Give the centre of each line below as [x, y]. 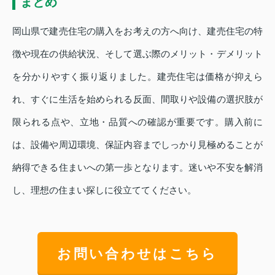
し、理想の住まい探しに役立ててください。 [104, 190]
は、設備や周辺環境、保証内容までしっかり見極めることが [137, 144]
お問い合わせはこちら [137, 254]
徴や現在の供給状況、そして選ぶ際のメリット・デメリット [137, 53]
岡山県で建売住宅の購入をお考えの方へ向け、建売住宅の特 [137, 31]
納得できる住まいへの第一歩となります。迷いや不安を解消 [137, 167]
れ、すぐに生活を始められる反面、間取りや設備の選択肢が [137, 99]
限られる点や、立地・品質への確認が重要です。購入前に [137, 122]
